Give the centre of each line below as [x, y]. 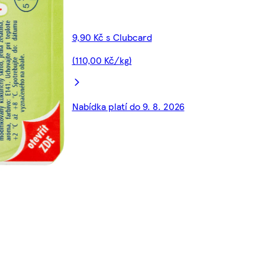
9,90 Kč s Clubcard [112, 37]
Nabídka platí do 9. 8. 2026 [128, 106]
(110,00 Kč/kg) [102, 60]
